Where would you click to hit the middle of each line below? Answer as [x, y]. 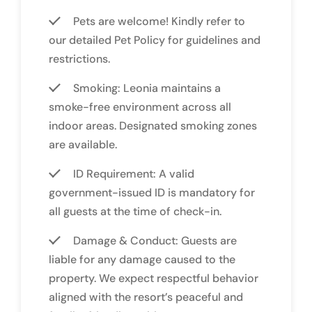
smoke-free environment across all [140, 107]
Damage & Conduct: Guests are [155, 240]
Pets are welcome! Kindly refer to [159, 21]
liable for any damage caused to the [142, 259]
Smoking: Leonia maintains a [147, 88]
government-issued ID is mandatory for [152, 192]
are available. [83, 144]
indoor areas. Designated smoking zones [153, 125]
